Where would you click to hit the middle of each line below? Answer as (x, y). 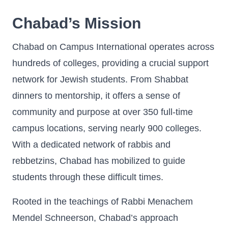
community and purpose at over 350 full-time (103, 112)
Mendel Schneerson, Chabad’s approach (95, 218)
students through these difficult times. (88, 177)
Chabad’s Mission (77, 23)
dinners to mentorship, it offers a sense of (96, 96)
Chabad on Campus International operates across (113, 47)
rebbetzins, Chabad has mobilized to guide (99, 161)
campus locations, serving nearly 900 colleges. (107, 128)
